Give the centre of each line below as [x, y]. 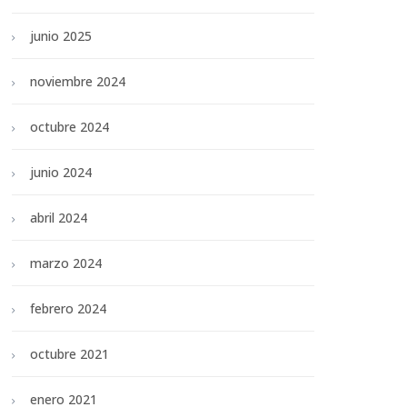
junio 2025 [61, 36]
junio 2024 [61, 173]
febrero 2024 [68, 309]
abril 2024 [59, 218]
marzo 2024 [66, 263]
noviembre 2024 [78, 82]
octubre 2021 [69, 354]
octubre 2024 [69, 127]
